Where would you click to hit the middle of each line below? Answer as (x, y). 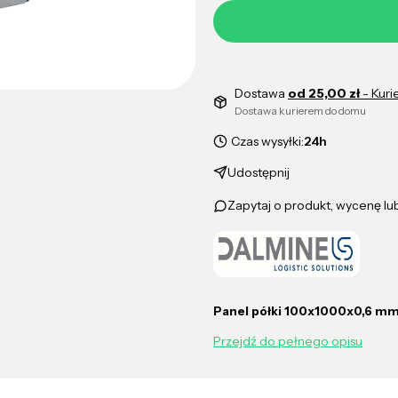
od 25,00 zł (325, 93)
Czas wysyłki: (267, 141)
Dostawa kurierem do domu (300, 110)
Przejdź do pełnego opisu (288, 342)
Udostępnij (259, 172)
